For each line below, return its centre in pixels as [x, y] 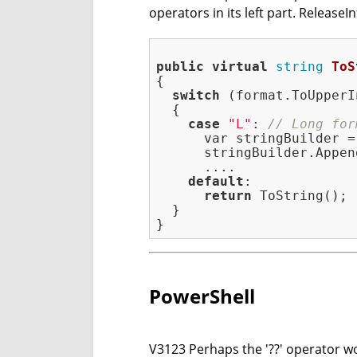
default [216, 182]
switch [196, 96]
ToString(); [300, 196]
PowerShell [202, 296]
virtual [240, 67]
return [228, 196]
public [180, 67]
